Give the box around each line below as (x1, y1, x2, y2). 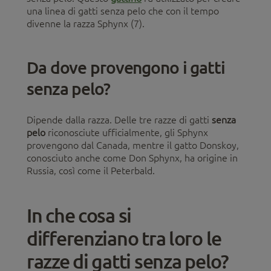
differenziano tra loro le (27, 226, 221, 250)
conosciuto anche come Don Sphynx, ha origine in (27, 152, 238, 164)
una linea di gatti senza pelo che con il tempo (27, 5, 219, 17)
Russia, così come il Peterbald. (27, 165, 155, 177)
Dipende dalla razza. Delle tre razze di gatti (27, 114, 212, 126)
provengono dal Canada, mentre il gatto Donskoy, (27, 140, 239, 151)
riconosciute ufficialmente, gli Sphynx (45, 127, 208, 139)
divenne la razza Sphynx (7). (27, 18, 145, 30)
